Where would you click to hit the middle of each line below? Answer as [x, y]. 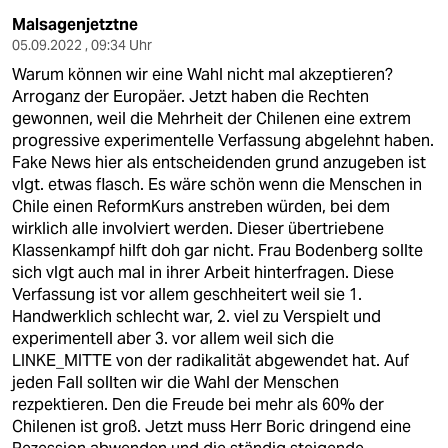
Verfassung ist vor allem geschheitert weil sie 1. [187, 294]
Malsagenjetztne [75, 24]
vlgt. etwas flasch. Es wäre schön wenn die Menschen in [217, 184]
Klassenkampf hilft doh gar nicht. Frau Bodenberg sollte [217, 250]
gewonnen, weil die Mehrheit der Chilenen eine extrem [211, 118]
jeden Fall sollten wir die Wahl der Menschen [175, 382]
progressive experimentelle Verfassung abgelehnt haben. [223, 140]
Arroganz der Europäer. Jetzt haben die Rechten [190, 96]
